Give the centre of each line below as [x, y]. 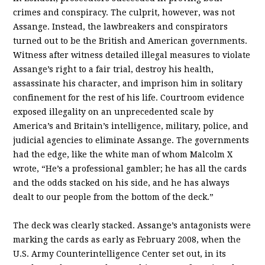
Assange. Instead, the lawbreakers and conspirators [121, 27]
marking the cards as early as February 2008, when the [127, 240]
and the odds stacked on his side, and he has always [122, 183]
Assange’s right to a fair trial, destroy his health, [114, 70]
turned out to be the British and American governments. [130, 41]
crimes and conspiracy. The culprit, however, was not [124, 13]
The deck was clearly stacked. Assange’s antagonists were [132, 226]
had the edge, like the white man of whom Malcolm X [123, 155]
